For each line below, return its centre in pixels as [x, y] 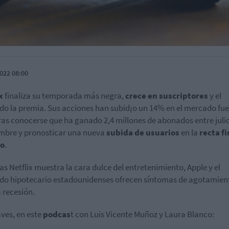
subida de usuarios [142, 133]
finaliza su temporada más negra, [64, 96]
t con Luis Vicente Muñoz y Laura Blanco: [142, 214]
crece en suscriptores [167, 96]
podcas [57, 214]
